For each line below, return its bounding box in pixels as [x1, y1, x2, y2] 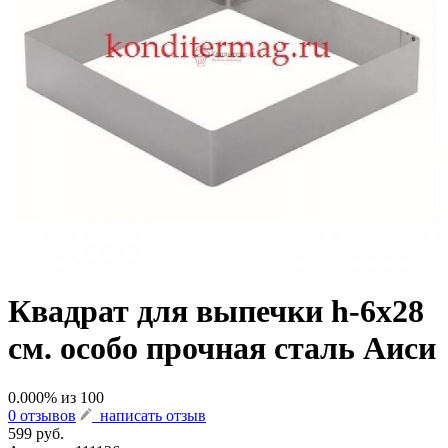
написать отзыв [92, 406, 206, 424]
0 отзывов [8, 406, 76, 424]
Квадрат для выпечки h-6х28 [8, 293, 424, 330]
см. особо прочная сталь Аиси [8, 330, 436, 367]
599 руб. [8, 424, 64, 442]
